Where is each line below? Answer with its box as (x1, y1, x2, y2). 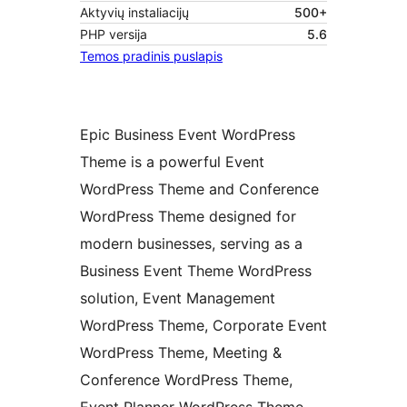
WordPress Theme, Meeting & (80, 343, 282, 362)
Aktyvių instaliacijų (80, 5, 189, 21)
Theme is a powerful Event (80, 153, 264, 172)
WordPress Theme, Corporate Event (80, 316, 327, 335)
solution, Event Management (80, 289, 275, 308)
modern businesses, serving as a (80, 234, 303, 253)
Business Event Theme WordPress (80, 262, 312, 281)
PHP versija (80, 26, 147, 43)
